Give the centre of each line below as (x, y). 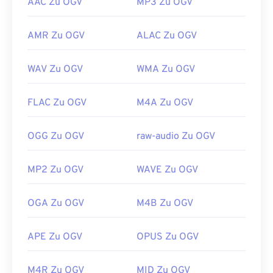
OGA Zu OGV (56, 204)
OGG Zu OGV (56, 137)
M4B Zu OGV (165, 204)
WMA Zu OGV (166, 70)
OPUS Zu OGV (168, 237)
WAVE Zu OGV (167, 170)
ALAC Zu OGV (167, 36)
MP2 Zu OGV (55, 170)
